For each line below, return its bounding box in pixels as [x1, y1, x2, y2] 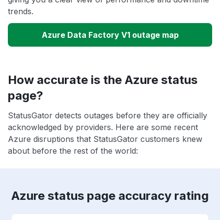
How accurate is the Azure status [8, 73, 197, 87]
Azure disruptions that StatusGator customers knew [8, 134, 202, 144]
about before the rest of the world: [8, 146, 138, 156]
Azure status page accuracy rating [11, 189, 209, 203]
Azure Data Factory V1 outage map [41, 30, 179, 40]
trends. [8, 6, 33, 17]
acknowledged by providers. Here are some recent [8, 122, 198, 133]
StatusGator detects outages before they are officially [8, 110, 207, 121]
